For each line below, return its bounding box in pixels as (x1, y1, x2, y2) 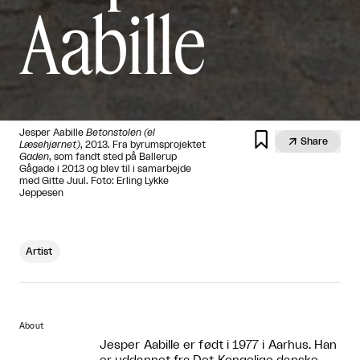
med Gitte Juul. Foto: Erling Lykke (19, 175, 169, 186)
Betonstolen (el (86, 127, 155, 137)
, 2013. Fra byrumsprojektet (80, 139, 206, 149)
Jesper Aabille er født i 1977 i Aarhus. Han (100, 338, 337, 351)
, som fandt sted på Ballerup (49, 151, 177, 162)
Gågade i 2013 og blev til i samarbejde (19, 163, 191, 174)
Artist (26, 246, 52, 256)
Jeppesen (19, 187, 63, 198)
